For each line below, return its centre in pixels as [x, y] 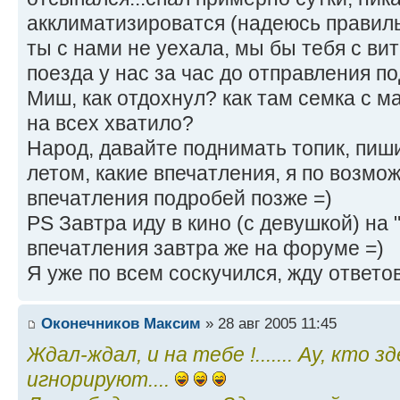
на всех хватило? [110, 123]
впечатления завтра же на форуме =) [205, 248]
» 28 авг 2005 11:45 [269, 324]
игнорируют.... [101, 380]
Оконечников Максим [121, 324]
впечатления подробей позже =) [179, 198]
